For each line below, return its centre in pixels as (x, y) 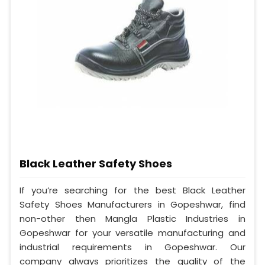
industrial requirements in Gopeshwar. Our (132, 247)
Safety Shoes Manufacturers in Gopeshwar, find (132, 205)
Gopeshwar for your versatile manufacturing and (132, 233)
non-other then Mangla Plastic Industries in (132, 219)
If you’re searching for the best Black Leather (132, 190)
